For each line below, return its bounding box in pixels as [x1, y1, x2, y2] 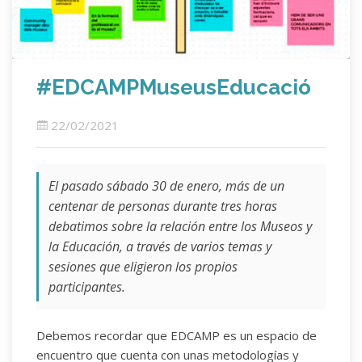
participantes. [48, 278, 128, 297]
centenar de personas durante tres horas [48, 197, 277, 216]
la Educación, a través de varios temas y [48, 238, 271, 256]
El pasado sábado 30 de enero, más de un [48, 177, 284, 196]
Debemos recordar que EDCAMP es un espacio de [36, 327, 317, 344]
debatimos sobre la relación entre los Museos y [48, 217, 312, 236]
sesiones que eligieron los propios [48, 258, 238, 276]
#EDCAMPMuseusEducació [36, 75, 311, 100]
